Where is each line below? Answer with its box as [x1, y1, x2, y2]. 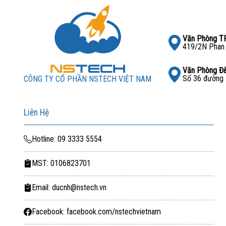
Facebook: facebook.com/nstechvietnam [32, 207, 161, 217]
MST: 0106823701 [32, 158, 91, 168]
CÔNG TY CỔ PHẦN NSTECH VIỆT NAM [24, 74, 151, 84]
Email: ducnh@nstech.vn [32, 183, 106, 193]
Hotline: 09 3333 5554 [32, 134, 102, 144]
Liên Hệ [24, 107, 49, 118]
